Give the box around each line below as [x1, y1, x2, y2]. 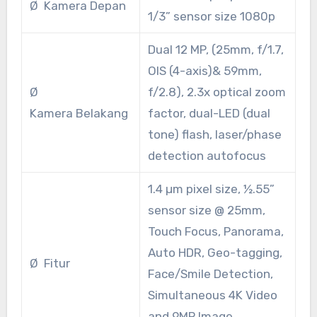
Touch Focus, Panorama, [147, 224, 284, 239]
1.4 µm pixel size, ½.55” [147, 182, 275, 197]
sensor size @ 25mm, [147, 203, 265, 218]
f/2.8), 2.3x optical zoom [147, 85, 286, 100]
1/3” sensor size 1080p [147, 9, 275, 24]
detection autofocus [147, 149, 266, 163]
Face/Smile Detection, [147, 267, 273, 282]
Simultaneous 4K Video [147, 288, 277, 303]
